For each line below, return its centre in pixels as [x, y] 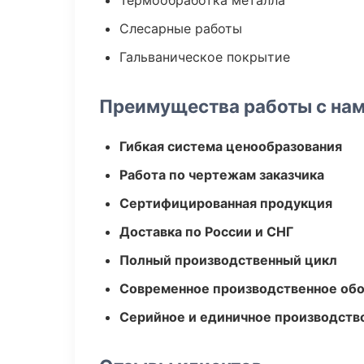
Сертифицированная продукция [226, 203]
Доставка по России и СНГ [206, 232]
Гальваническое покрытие [205, 57]
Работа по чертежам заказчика [222, 175]
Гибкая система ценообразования [231, 146]
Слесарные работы [181, 28]
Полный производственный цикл [228, 260]
